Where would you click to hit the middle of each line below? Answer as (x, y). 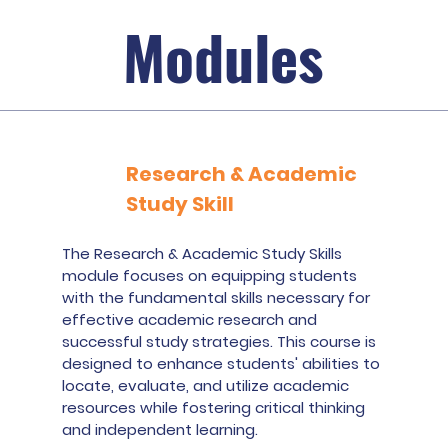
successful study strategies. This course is (219, 341)
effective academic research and (190, 319)
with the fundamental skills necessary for (216, 297)
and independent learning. (160, 429)
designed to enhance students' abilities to (221, 363)
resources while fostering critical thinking (214, 407)
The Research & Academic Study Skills (202, 253)
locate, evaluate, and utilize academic (206, 385)
